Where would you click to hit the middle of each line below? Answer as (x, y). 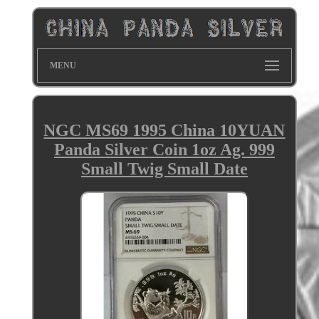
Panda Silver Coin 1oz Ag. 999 (164, 149)
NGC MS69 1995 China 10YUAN (164, 130)
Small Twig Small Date (164, 168)
